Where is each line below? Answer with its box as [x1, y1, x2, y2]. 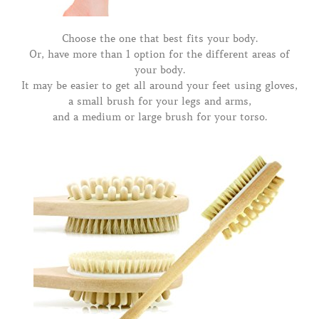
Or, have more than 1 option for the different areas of [29, 48, 290, 61]
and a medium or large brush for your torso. [52, 110, 267, 124]
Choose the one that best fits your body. [61, 32, 258, 46]
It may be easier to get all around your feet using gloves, [21, 79, 298, 93]
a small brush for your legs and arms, [68, 95, 251, 108]
